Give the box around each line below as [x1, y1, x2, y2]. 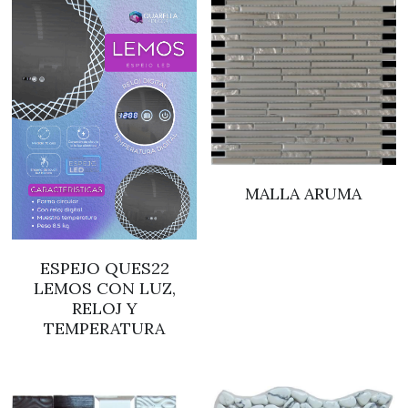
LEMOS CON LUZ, [33, 277, 176, 299]
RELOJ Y [71, 297, 138, 319]
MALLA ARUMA [245, 183, 362, 205]
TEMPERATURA [44, 317, 165, 339]
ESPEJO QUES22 [39, 257, 169, 279]
